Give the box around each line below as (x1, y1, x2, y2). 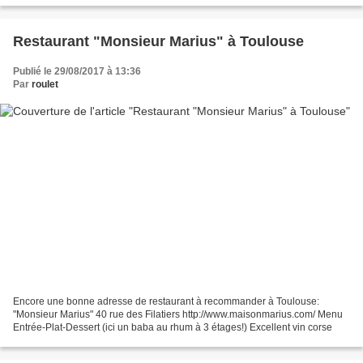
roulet (32, 79, 58, 91)
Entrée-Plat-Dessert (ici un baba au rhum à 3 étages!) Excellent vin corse (13, 321, 332, 333)
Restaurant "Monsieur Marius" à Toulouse (13, 33, 304, 50)
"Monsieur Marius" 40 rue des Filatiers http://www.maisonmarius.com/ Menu (13, 308, 343, 320)
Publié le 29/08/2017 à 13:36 (13, 66, 141, 78)
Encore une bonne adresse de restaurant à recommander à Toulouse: (13, 295, 319, 307)
